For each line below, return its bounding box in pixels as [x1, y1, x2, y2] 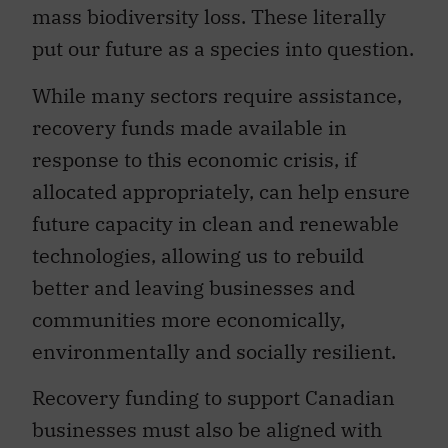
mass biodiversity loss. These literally [32, 3, 386, 31]
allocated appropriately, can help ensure [32, 177, 410, 205]
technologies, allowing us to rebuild [32, 241, 364, 269]
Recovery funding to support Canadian [32, 383, 395, 411]
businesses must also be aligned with [32, 415, 382, 443]
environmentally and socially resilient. [32, 337, 396, 365]
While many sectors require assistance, [32, 81, 402, 109]
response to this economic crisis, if [32, 145, 357, 173]
